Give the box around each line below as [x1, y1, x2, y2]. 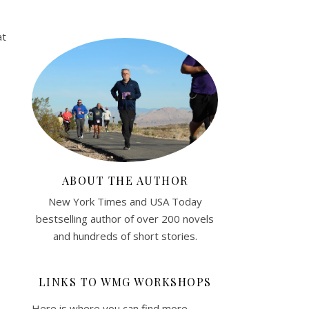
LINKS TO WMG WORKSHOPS [38, 274, 212, 289]
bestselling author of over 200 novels [36, 211, 214, 226]
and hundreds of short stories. [52, 228, 197, 243]
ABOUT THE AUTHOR [61, 172, 188, 188]
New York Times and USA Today [48, 194, 202, 208]
